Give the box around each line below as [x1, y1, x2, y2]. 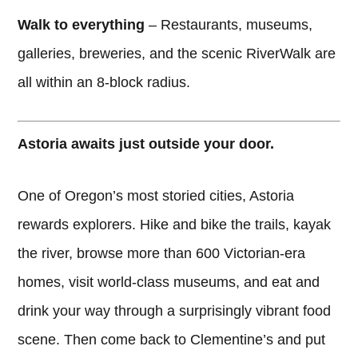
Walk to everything [18, 17, 145, 34]
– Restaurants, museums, [145, 17, 313, 34]
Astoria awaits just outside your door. [18, 135, 275, 152]
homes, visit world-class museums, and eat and [18, 273, 320, 290]
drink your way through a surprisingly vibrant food [18, 302, 332, 319]
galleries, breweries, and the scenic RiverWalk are [18, 46, 336, 62]
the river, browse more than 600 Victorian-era [18, 245, 306, 261]
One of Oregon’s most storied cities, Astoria [18, 187, 295, 204]
